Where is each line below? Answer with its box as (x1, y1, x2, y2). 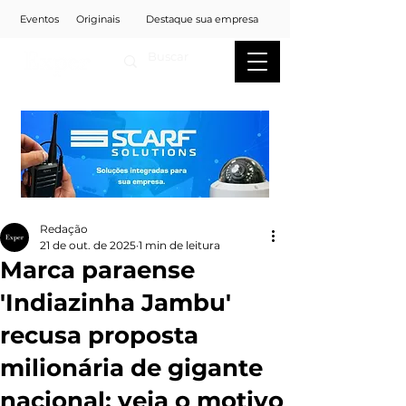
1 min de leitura (139, 238, 220, 252)
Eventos (19, 13, 59, 25)
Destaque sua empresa (146, 13, 258, 25)
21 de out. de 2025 (40, 238, 136, 252)
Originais (75, 13, 120, 25)
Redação (40, 222, 88, 236)
